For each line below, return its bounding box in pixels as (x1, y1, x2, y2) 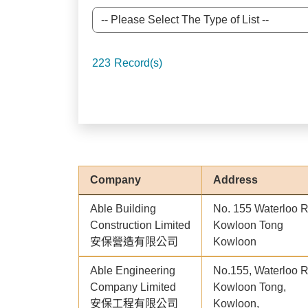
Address (213, 174, 258, 186)
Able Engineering (90, 265, 175, 277)
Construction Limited (90, 219, 190, 232)
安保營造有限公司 (90, 236, 178, 248)
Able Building (90, 203, 156, 215)
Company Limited (90, 281, 176, 294)
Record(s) (114, 57, 162, 69)
